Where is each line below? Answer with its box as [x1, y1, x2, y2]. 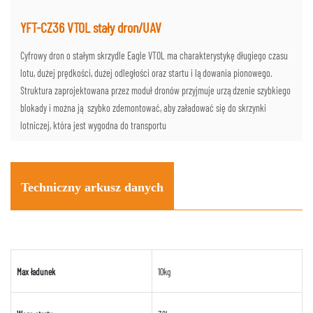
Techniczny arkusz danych [21, 180, 163, 195]
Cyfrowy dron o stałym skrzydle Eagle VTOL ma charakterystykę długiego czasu [20, 50, 288, 62]
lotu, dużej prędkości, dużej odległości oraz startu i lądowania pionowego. [20, 67, 272, 80]
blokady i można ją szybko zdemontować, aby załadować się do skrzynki [20, 102, 266, 115]
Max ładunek [16, 266, 55, 278]
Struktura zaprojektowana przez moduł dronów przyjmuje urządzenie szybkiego [20, 85, 291, 97]
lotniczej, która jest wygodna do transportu [20, 119, 168, 132]
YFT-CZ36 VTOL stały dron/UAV [20, 19, 161, 36]
